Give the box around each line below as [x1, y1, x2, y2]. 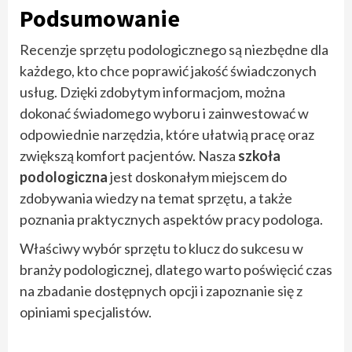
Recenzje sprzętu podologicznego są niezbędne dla [20, 40, 328, 58]
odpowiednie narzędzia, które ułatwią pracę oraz [20, 125, 314, 143]
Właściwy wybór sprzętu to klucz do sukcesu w [20, 239, 303, 257]
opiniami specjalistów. [20, 302, 152, 321]
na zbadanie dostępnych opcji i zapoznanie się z [20, 281, 302, 299]
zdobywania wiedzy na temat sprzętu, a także [20, 189, 292, 207]
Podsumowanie [20, 2, 180, 33]
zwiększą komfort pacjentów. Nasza [20, 146, 238, 164]
